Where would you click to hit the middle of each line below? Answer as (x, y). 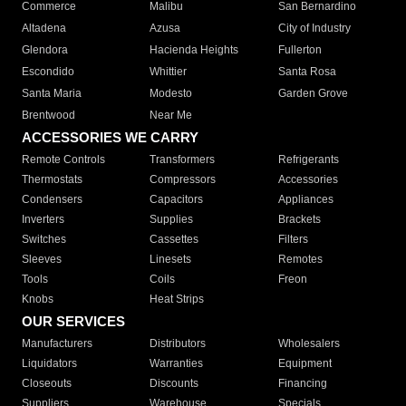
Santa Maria (52, 94)
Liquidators (49, 364)
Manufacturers (57, 344)
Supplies (172, 220)
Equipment (304, 364)
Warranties (177, 364)
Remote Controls (63, 160)
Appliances (305, 200)
